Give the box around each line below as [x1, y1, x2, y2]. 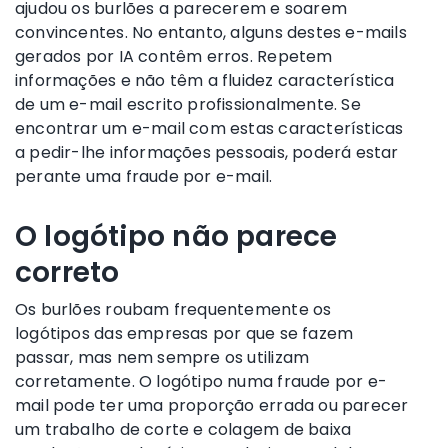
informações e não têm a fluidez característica [15, 68, 395, 92]
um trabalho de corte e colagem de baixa [15, 417, 352, 441]
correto [15, 252, 120, 292]
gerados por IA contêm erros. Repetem [15, 44, 333, 68]
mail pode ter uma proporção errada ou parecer [15, 393, 409, 417]
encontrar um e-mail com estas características [15, 116, 404, 140]
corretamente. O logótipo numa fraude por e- [15, 369, 388, 393]
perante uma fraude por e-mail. [15, 164, 273, 188]
